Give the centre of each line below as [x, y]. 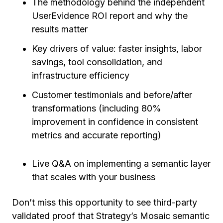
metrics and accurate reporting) [97, 135]
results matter [60, 29]
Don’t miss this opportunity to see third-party [105, 202]
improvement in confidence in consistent [115, 122]
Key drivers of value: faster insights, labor [117, 49]
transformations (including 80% [97, 108]
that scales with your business [94, 177]
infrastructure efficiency [81, 75]
